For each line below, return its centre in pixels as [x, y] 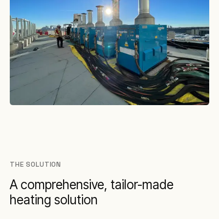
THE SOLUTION [36, 164]
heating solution [54, 200]
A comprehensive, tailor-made [92, 185]
